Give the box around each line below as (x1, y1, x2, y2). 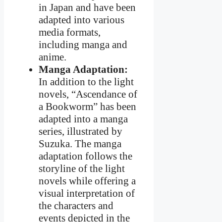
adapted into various (39, 14, 124, 26)
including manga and (39, 39, 127, 51)
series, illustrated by (39, 125, 122, 138)
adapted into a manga (39, 113, 128, 125)
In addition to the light (39, 76, 134, 88)
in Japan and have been (39, 1, 136, 14)
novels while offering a (39, 175, 136, 187)
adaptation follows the (39, 150, 132, 163)
